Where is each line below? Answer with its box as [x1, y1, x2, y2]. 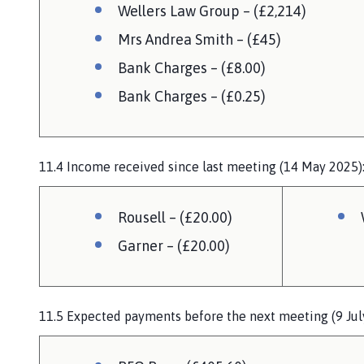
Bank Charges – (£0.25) [118, 87, 266, 105]
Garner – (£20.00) [118, 236, 230, 254]
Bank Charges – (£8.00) [118, 58, 266, 76]
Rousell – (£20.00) [118, 208, 232, 226]
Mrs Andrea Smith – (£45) [118, 30, 281, 48]
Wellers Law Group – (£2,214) [118, 2, 306, 19]
